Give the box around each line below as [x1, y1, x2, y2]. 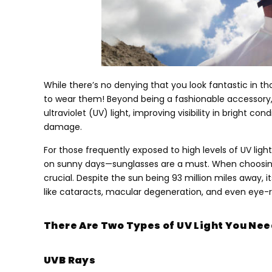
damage [44, 121, 80, 134]
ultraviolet [44, 107, 86, 120]
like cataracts [44, 185, 101, 198]
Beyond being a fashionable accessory [107, 93, 271, 106]
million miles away [185, 171, 262, 184]
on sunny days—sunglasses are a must [44, 157, 208, 170]
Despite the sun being [76, 171, 169, 184]
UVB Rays [44, 253, 96, 267]
